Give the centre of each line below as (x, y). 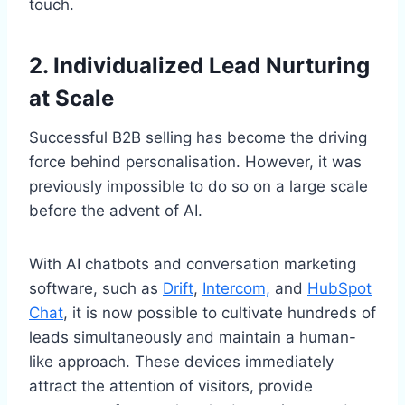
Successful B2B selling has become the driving (198, 138)
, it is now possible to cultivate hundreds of (220, 313)
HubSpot (339, 289)
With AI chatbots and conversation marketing (193, 264)
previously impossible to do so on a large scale (198, 187)
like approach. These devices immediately (181, 362)
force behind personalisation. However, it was (195, 162)
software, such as (96, 289)
